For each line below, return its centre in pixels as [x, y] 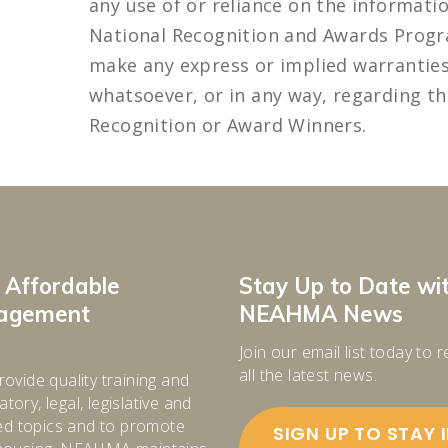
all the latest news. [308, 375]
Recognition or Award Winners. [228, 125]
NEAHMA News [321, 314]
